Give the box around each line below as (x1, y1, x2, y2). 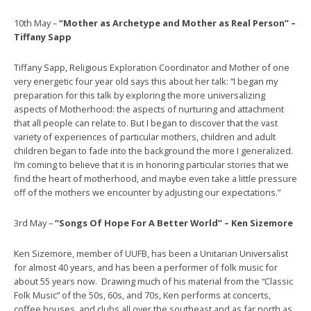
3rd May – (14, 217, 55, 230)
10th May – (14, 17, 59, 30)
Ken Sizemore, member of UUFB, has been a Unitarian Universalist (14, 247, 288, 260)
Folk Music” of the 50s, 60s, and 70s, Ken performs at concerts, (14, 289, 271, 302)
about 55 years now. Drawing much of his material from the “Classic (14, 275, 293, 288)
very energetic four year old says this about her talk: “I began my (14, 75, 278, 88)
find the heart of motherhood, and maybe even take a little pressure (14, 172, 297, 185)
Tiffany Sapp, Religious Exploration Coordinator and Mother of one (14, 61, 289, 74)
